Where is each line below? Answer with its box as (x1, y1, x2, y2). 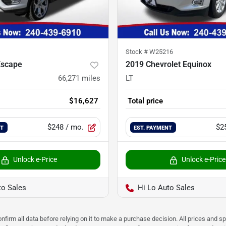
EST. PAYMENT (134, 124, 173, 132)
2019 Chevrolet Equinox (126, 60, 211, 70)
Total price (128, 96, 163, 106)
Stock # (126, 48, 149, 56)
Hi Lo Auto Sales (138, 183, 195, 193)
